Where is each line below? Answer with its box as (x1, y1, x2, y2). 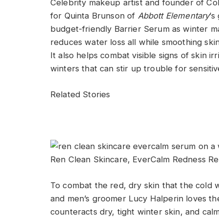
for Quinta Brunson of (50, 11, 138, 21)
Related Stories (50, 89, 110, 99)
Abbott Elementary (137, 11, 210, 21)
